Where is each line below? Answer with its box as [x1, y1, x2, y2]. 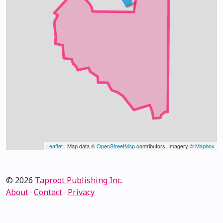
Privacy [68, 187, 95, 198]
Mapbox [195, 142, 215, 150]
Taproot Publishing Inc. [35, 175, 122, 186]
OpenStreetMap [97, 142, 135, 150]
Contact [34, 187, 62, 198]
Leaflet [46, 142, 63, 150]
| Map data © [63, 142, 97, 150]
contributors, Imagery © [135, 142, 195, 150]
